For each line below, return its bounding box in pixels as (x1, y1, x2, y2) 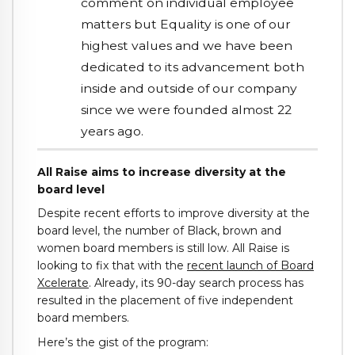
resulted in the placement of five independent (37, 293, 293, 308)
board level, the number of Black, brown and (37, 223, 281, 239)
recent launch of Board (187, 258, 314, 273)
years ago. (81, 124, 144, 139)
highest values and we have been (81, 38, 293, 54)
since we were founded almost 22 (81, 102, 292, 118)
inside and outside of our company (81, 81, 298, 97)
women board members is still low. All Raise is (37, 241, 289, 256)
